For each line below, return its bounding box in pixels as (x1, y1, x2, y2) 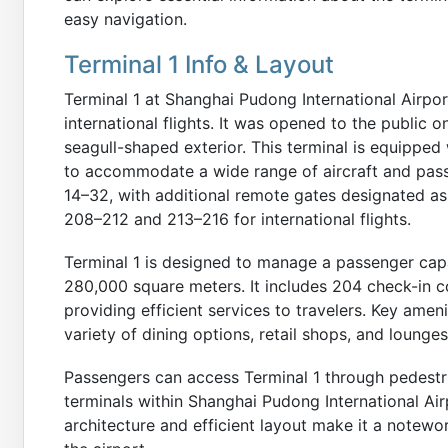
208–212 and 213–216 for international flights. (64, 209, 411, 229)
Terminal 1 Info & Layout (64, 50, 334, 79)
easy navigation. (64, 9, 187, 29)
